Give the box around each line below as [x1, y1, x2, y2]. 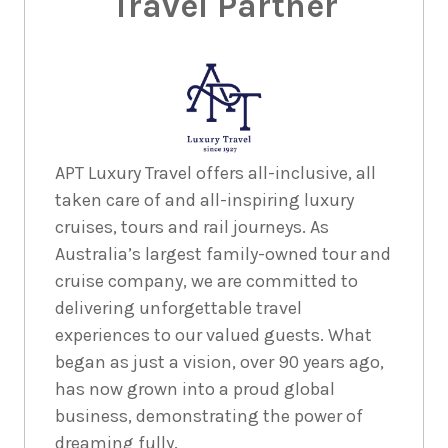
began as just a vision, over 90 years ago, [55, 350, 384, 373]
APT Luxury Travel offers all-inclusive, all [55, 161, 376, 184]
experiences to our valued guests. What [55, 323, 372, 346]
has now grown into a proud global [55, 377, 335, 400]
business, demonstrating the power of [55, 404, 363, 427]
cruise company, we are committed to [55, 269, 358, 292]
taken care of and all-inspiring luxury [55, 188, 354, 211]
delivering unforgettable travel [55, 296, 302, 319]
